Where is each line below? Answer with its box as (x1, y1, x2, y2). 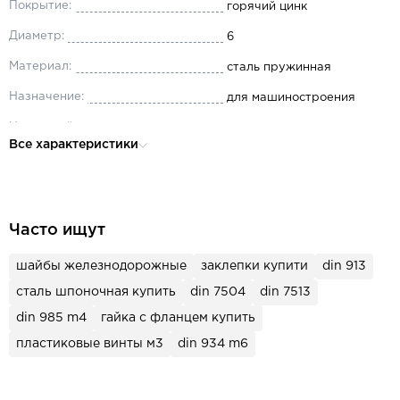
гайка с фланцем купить (101, 312, 255, 323)
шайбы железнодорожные (16, 261, 187, 271)
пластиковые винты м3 (16, 338, 163, 349)
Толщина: (9, 153, 65, 162)
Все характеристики (9, 139, 138, 150)
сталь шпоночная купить (16, 287, 176, 297)
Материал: (9, 62, 71, 71)
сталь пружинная (227, 62, 331, 72)
